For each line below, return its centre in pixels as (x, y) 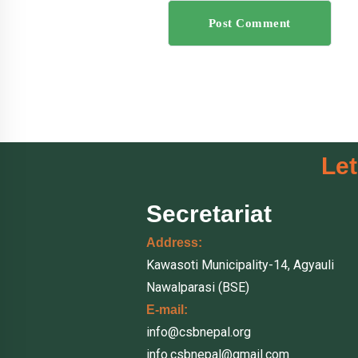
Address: (175, 243)
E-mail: (167, 310)
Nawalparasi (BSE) (198, 287)
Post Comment (249, 23)
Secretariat (209, 214)
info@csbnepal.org (199, 332)
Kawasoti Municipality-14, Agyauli (241, 265)
